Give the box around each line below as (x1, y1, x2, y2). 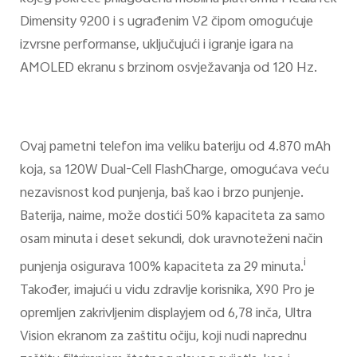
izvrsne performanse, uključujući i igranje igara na (19, 33, 293, 57)
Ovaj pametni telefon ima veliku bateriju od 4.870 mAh (19, 136, 331, 159)
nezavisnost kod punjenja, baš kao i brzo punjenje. (19, 182, 304, 206)
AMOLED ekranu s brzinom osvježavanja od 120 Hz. (19, 57, 320, 80)
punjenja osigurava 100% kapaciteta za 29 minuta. (19, 257, 304, 280)
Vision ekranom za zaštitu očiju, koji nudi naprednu (19, 326, 307, 349)
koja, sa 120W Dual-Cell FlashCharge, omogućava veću (19, 159, 329, 182)
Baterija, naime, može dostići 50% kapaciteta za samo (19, 206, 325, 229)
